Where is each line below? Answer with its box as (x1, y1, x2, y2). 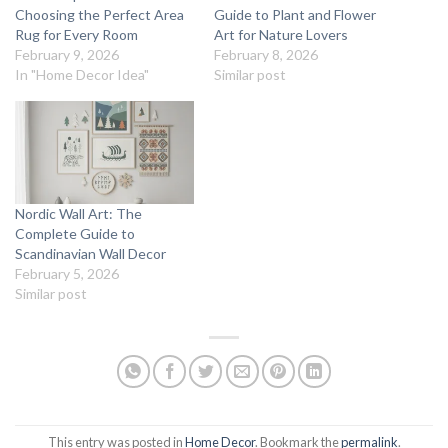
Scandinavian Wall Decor (15, 244, 166, 262)
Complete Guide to (15, 224, 135, 242)
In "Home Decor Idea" (15, 66, 149, 84)
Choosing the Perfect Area (15, 6, 184, 24)
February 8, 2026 (214, 46, 318, 64)
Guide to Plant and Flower (214, 6, 376, 24)
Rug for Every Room (15, 26, 138, 44)
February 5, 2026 (15, 264, 119, 282)
